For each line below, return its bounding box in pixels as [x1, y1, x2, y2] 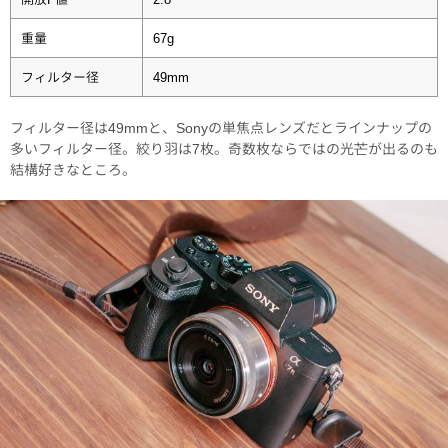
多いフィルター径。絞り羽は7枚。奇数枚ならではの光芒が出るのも [10, 138, 438, 158]
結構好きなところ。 [10, 159, 136, 179]
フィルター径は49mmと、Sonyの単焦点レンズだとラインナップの [10, 117, 432, 137]
